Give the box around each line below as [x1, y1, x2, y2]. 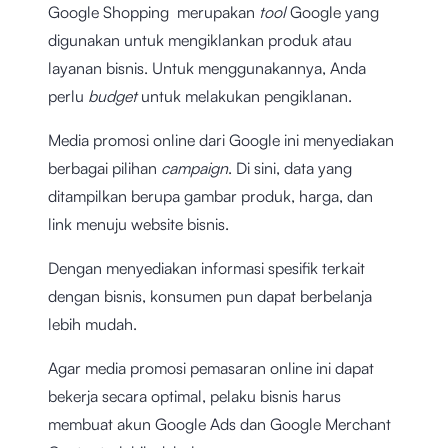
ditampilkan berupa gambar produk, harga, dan [48, 186, 373, 207]
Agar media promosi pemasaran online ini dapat [48, 358, 374, 379]
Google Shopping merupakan [48, 2, 259, 23]
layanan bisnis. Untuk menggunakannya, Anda [48, 58, 366, 79]
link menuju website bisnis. [48, 214, 229, 235]
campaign [161, 158, 228, 179]
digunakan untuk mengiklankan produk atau [48, 30, 352, 51]
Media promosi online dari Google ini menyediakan [48, 130, 394, 151]
